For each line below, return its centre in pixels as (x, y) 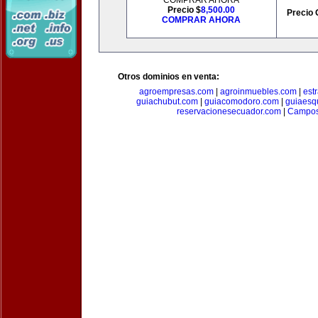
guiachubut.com (167, 102)
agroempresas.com (176, 92)
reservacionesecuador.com (229, 111)
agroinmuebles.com (258, 92)
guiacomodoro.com (242, 102)
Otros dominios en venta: (169, 77)
